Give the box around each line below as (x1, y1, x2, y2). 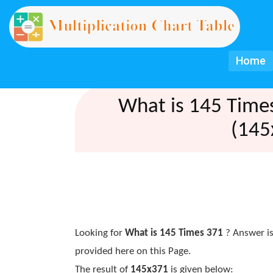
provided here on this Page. (74, 246, 191, 257)
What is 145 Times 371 (124, 228, 223, 238)
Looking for (74, 228, 125, 238)
